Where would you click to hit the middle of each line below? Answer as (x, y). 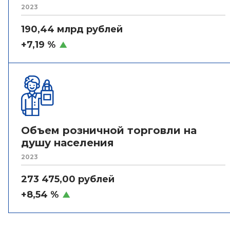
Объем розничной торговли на (109, 130)
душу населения (68, 142)
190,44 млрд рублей (72, 29)
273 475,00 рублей (68, 179)
